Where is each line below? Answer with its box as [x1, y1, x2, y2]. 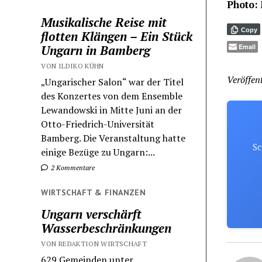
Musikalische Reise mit [41, 14, 167, 31]
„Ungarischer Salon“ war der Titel [41, 75, 184, 89]
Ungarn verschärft [41, 206, 142, 223]
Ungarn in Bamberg [41, 42, 151, 59]
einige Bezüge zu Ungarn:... [41, 146, 156, 159]
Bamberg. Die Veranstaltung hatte [41, 132, 186, 145]
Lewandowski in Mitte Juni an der [41, 104, 182, 117]
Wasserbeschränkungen [41, 220, 172, 237]
